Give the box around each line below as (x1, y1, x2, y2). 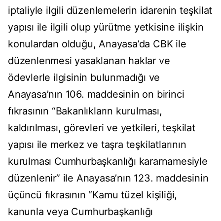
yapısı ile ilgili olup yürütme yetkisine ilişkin (8, 21, 204, 34)
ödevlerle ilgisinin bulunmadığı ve (8, 72, 160, 84)
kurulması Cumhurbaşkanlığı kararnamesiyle (8, 155, 208, 168)
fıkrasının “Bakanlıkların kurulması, (8, 105, 162, 117)
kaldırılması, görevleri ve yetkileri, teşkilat (8, 122, 195, 134)
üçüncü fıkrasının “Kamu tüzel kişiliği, (8, 189, 178, 201)
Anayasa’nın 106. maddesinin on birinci (8, 88, 184, 101)
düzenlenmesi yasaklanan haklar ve (8, 55, 170, 67)
